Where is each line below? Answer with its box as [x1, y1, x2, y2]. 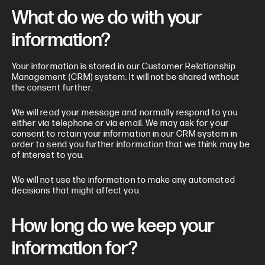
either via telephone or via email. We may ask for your [12, 118, 229, 129]
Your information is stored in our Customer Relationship [12, 61, 236, 72]
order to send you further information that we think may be [12, 139, 250, 150]
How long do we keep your [12, 215, 214, 238]
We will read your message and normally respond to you [12, 107, 238, 118]
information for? [12, 237, 138, 260]
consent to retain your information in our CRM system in [12, 128, 237, 140]
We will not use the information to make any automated [12, 174, 235, 186]
